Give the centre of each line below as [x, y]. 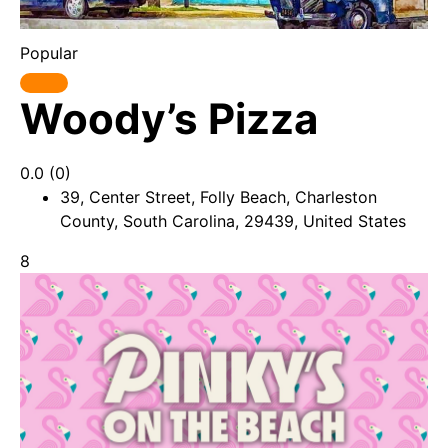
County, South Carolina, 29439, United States [233, 221]
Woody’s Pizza [169, 118]
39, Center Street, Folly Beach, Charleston [218, 197]
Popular [49, 53]
